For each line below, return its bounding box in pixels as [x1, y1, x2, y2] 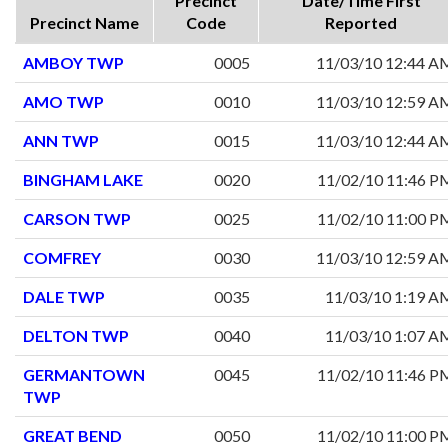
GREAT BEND [23, 426, 122, 446]
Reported [325, 13, 397, 33]
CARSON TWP [23, 209, 131, 229]
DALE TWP [23, 287, 105, 307]
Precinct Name [30, 13, 139, 33]
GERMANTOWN [23, 365, 145, 385]
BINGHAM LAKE [23, 170, 143, 190]
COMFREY [23, 248, 101, 268]
